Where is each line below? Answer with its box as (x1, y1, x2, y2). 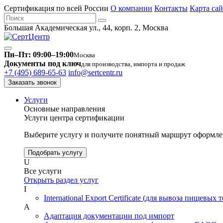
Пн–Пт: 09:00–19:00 (4, 50, 74, 59)
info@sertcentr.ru (68, 68, 122, 77)
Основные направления (24, 105, 105, 113)
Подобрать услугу (28, 149, 83, 156)
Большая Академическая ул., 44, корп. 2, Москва (4, 23, 168, 32)
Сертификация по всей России (4, 4, 109, 12)
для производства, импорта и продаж (81, 60, 185, 68)
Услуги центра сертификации (24, 113, 124, 122)
